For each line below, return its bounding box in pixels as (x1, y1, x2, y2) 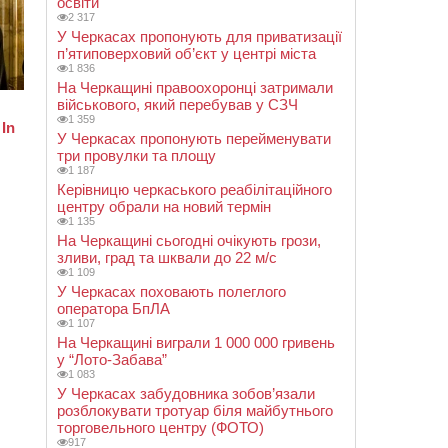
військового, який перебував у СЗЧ (57, 96, 298, 113)
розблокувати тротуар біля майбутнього (57, 402, 333, 419)
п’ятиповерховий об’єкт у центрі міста (57, 45, 316, 62)
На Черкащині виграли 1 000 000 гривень (57, 334, 335, 351)
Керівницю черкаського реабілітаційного (57, 181, 332, 198)
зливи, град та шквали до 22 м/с (57, 249, 277, 266)
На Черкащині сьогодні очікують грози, (57, 232, 321, 249)
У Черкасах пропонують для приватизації (57, 28, 342, 45)
